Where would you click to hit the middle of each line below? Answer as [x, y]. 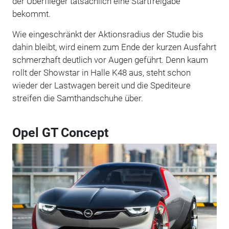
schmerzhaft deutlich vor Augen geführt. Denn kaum [110, 60]
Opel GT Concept [60, 132]
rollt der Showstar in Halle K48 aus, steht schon [101, 72]
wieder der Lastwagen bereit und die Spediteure [101, 85]
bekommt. [31, 14]
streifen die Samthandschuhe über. [77, 98]
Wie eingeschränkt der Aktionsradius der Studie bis [108, 34]
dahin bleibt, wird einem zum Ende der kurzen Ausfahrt [114, 47]
